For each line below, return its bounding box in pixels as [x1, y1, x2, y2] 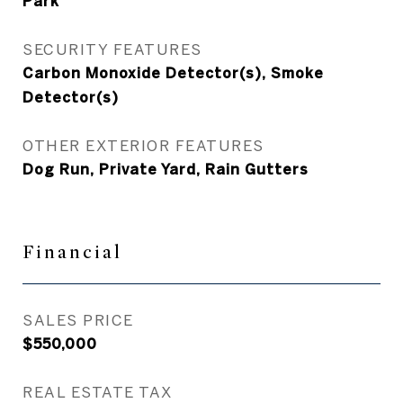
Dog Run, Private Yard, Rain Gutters [22, 161, 309, 177]
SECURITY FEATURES [22, 40, 202, 58]
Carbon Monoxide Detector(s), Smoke [22, 65, 324, 81]
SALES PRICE [22, 311, 134, 328]
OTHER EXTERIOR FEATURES [22, 137, 264, 154]
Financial [22, 241, 122, 264]
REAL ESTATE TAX [22, 383, 173, 400]
